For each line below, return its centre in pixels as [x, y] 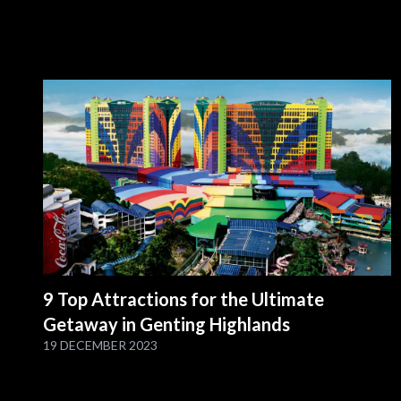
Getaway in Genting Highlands [166, 324]
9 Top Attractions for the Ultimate [183, 299]
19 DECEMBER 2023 [100, 346]
